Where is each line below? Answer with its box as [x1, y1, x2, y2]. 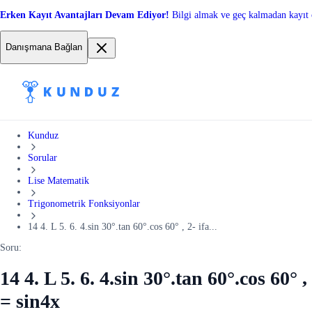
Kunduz [28, 130, 58, 141]
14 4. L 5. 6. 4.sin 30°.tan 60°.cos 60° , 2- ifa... [28, 221, 217, 232]
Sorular [28, 153, 57, 164]
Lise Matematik [28, 175, 89, 187]
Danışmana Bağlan [6, 42, 82, 53]
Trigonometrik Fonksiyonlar [28, 198, 140, 209]
